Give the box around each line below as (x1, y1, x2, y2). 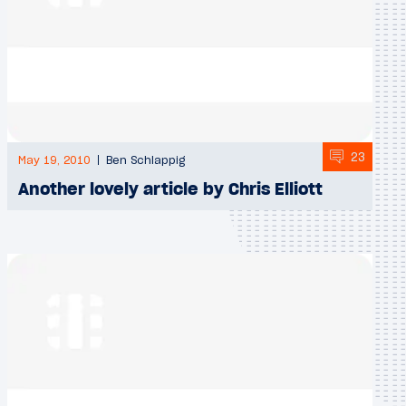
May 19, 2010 (17, 153, 91, 168)
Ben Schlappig (105, 153, 185, 168)
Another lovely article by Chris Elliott (17, 178, 323, 200)
